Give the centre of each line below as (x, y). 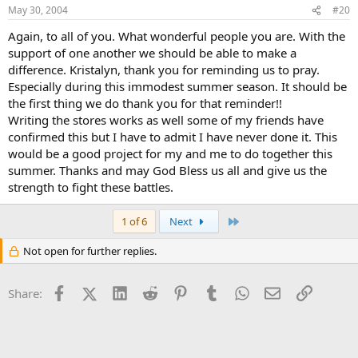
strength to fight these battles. (91, 187)
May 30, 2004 (38, 10)
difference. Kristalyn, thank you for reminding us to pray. (164, 70)
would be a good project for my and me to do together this (170, 154)
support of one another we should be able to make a (152, 53)
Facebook (92, 292)
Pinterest (213, 292)
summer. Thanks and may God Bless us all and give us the (167, 171)
